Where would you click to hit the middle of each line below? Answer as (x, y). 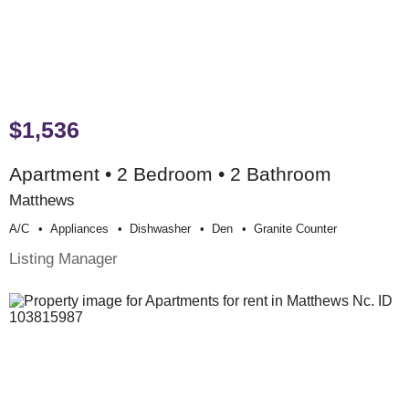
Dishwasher (160, 228)
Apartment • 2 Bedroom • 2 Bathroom (170, 173)
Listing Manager (63, 258)
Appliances (79, 228)
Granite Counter (295, 228)
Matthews (42, 199)
